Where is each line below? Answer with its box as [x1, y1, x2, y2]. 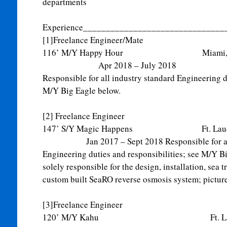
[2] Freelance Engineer [42, 110, 125, 122]
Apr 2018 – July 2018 [42, 59, 176, 71]
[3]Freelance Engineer [42, 199, 123, 210]
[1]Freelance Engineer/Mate [42, 34, 143, 46]
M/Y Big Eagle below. [42, 85, 121, 96]
